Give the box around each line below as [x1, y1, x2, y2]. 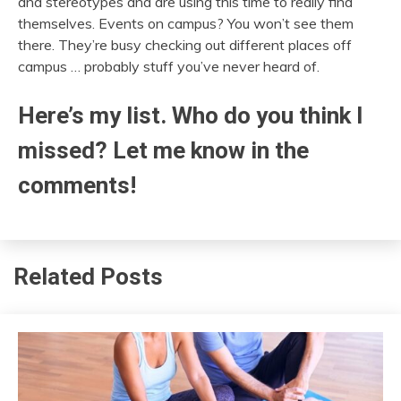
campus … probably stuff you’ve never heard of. [18, 56, 320, 75]
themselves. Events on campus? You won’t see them [18, 13, 354, 32]
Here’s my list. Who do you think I [18, 101, 363, 129]
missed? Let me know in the [18, 136, 309, 164]
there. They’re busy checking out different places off [18, 35, 352, 54]
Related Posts [13, 263, 163, 291]
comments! [18, 171, 136, 199]
